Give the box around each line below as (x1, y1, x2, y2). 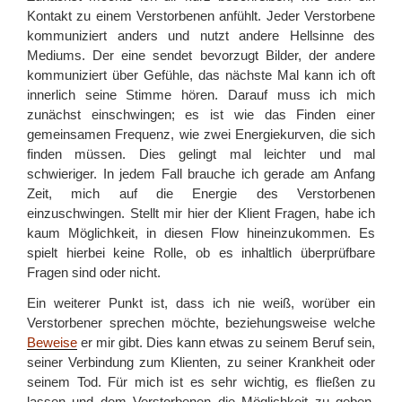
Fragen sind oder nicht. (27, 264, 161, 280)
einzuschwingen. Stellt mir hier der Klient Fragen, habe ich (27, 205, 375, 221)
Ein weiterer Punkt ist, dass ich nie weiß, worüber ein (27, 294, 375, 310)
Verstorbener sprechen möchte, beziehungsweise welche (27, 314, 375, 330)
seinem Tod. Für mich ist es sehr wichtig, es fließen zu (27, 373, 375, 389)
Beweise (27, 334, 77, 350)
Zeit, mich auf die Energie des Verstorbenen (27, 185, 375, 201)
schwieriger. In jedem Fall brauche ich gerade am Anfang (27, 165, 375, 181)
